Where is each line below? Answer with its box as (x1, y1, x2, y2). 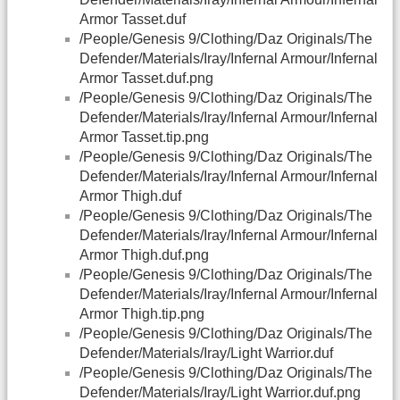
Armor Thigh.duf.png (79, 247, 209, 263)
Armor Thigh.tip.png (79, 306, 204, 322)
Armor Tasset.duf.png (79, 71, 213, 87)
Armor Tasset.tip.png (79, 129, 209, 146)
